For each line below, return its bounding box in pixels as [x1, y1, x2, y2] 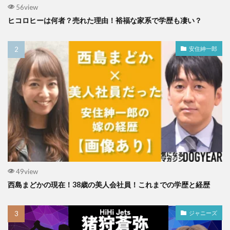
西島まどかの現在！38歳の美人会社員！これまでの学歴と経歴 [8, 180, 210, 189]
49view [15, 167, 38, 176]
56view [15, 3, 38, 12]
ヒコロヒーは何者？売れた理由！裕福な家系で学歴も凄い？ [8, 16, 202, 25]
